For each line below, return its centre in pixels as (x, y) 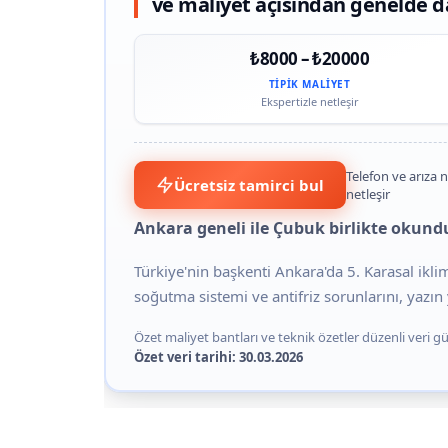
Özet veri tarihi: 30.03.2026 (218, 356)
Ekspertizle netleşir (309, 101)
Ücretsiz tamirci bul (248, 184)
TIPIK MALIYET (309, 83)
